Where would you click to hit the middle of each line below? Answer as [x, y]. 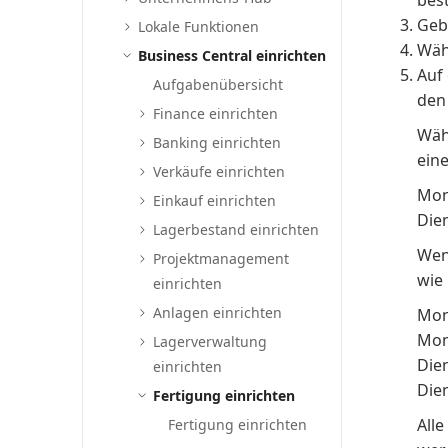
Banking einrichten [217, 142]
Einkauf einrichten [215, 200]
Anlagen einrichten [218, 312]
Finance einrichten [216, 113]
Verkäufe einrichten [219, 171]
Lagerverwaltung [210, 341]
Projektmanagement [221, 258]
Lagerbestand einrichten [236, 229]
